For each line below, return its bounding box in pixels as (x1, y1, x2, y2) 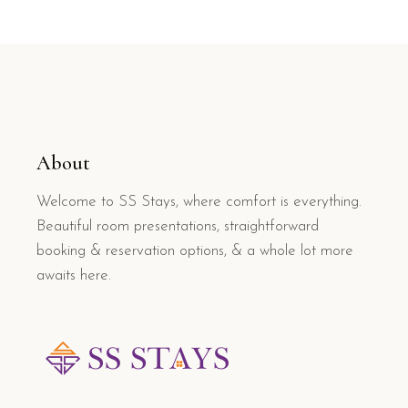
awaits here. (36, 268, 111, 283)
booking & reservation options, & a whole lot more (36, 243, 353, 259)
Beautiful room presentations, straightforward (36, 219, 319, 234)
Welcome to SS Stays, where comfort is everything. (36, 194, 362, 209)
